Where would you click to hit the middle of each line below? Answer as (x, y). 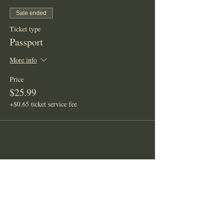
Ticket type (25, 29)
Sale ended (31, 13)
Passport (26, 42)
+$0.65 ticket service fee (43, 104)
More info (23, 60)
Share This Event (42, 170)
